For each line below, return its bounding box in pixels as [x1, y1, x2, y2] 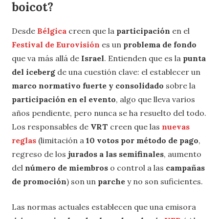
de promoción [12, 176, 66, 187]
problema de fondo [123, 40, 197, 50]
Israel [81, 53, 104, 64]
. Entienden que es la [104, 53, 183, 64]
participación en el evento [12, 94, 116, 105]
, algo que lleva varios [116, 94, 195, 105]
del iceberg [12, 67, 55, 77]
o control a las [108, 163, 166, 173]
